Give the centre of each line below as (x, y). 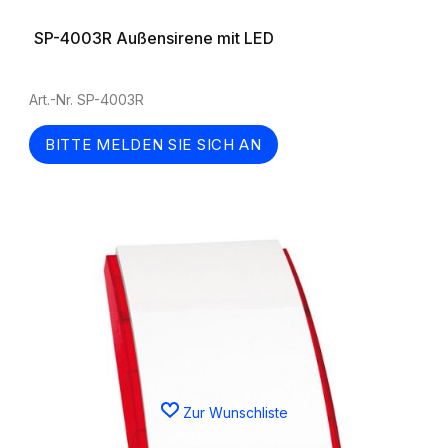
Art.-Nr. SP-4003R (86, 99)
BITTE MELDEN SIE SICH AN (153, 144)
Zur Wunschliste (235, 412)
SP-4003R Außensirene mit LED (154, 38)
